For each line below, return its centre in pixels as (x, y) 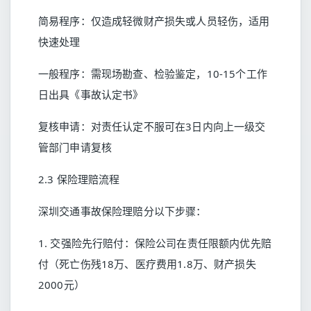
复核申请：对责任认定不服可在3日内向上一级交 (152, 126)
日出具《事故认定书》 (91, 94)
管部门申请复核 (75, 147)
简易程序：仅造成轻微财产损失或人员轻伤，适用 (154, 21)
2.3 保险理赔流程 (79, 179)
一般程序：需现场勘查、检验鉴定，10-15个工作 (153, 74)
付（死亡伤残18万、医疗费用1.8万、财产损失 (147, 264)
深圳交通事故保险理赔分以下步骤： (123, 211)
